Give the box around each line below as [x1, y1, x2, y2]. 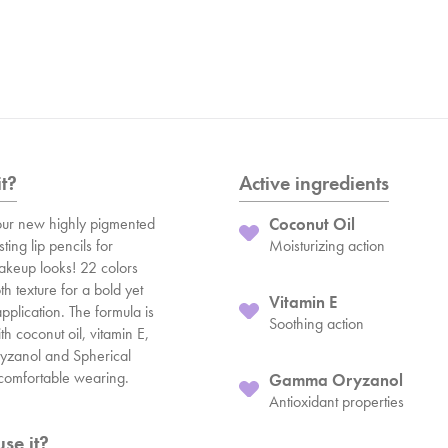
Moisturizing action [269, 235, 385, 256]
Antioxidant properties [269, 391, 404, 412]
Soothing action [269, 313, 364, 334]
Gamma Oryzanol [269, 369, 403, 391]
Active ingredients [239, 170, 389, 196]
